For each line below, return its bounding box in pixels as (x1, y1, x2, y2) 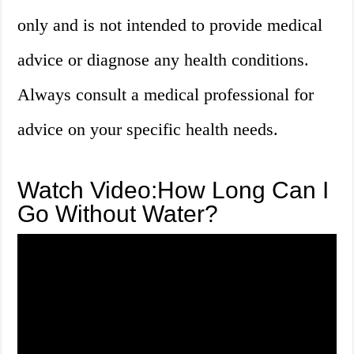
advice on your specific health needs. (17, 119, 279, 140)
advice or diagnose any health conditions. (17, 50, 310, 70)
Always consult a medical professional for (17, 85, 314, 105)
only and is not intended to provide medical (17, 15, 323, 36)
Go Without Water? (17, 201, 219, 228)
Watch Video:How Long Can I (17, 177, 330, 204)
